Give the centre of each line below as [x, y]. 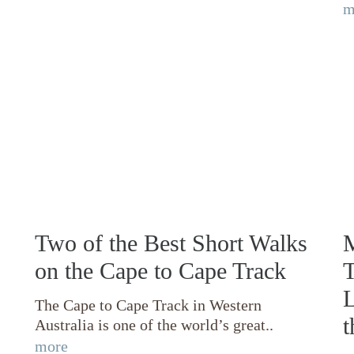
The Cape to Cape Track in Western [148, 305]
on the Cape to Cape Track [160, 270]
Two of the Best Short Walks [171, 243]
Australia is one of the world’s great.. [154, 324]
